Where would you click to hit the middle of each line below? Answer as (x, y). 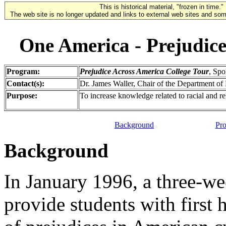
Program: (23, 71)
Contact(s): (25, 83)
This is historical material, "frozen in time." (161, 7)
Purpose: (22, 96)
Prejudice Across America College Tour (144, 71)
